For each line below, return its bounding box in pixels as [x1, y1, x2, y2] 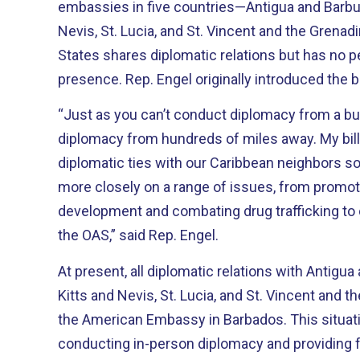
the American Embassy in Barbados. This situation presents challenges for [58, 310, 290, 328]
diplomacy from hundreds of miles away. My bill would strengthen [58, 130, 320, 147]
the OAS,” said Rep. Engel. [58, 227, 219, 243]
